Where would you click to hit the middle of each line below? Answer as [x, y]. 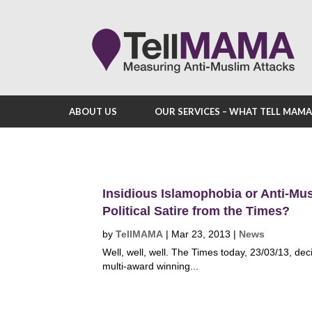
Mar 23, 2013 [201, 234]
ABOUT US [93, 111]
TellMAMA [139, 234]
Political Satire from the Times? [196, 211]
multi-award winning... [150, 266]
